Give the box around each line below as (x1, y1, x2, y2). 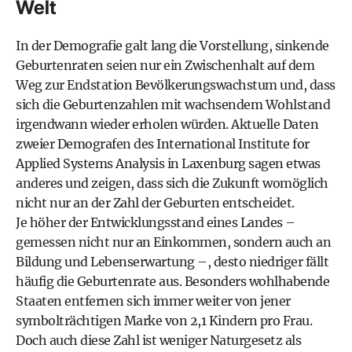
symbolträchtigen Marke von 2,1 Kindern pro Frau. (16, 313, 312, 328)
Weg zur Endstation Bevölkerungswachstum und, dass (16, 77, 335, 93)
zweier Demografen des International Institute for (16, 136, 310, 152)
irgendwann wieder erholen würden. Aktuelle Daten (16, 116, 318, 132)
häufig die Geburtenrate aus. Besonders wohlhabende (16, 273, 329, 289)
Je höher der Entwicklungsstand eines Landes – (16, 214, 295, 230)
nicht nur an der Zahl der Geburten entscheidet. (16, 195, 295, 211)
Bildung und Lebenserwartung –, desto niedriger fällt (16, 254, 328, 269)
